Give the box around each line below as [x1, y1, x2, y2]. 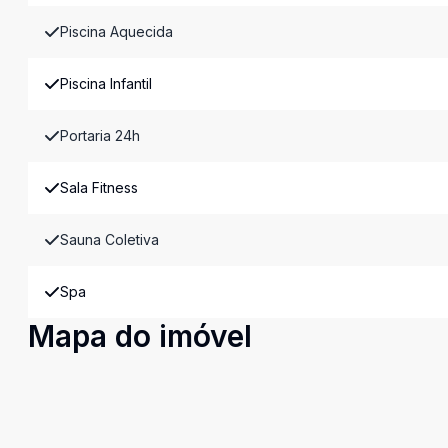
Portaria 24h [60, 127, 140, 144]
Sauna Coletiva [60, 231, 159, 248]
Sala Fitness [60, 179, 138, 196]
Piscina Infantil [60, 75, 152, 92]
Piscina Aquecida [60, 23, 173, 40]
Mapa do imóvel [28, 318, 252, 354]
